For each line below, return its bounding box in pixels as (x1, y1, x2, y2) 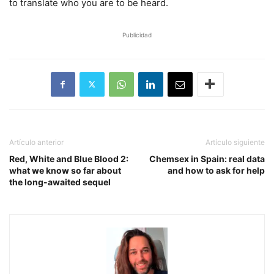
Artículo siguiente (206, 137, 265, 147)
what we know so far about (9, 165, 121, 176)
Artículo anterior (9, 137, 64, 147)
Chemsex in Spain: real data (149, 153, 265, 164)
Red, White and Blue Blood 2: (9, 153, 128, 164)
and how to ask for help (168, 165, 265, 176)
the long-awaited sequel (9, 176, 111, 187)
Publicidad (122, 31, 152, 39)
